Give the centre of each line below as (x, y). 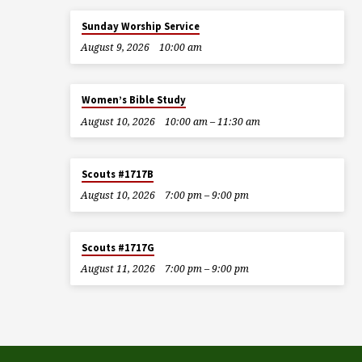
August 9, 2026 (115, 48)
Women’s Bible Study (133, 100)
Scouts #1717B (117, 174)
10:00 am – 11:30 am (213, 121)
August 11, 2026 (118, 269)
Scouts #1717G (118, 248)
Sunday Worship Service (140, 26)
